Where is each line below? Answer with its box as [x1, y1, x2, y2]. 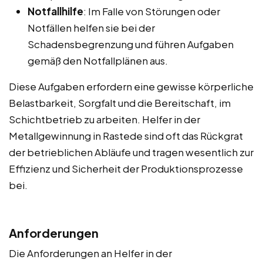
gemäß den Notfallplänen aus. [28, 53, 168, 67]
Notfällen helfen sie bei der [28, 21, 155, 34]
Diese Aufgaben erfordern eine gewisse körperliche [9, 79, 254, 93]
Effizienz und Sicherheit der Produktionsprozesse [9, 161, 243, 175]
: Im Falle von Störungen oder [83, 4, 220, 18]
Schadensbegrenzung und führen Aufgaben [28, 37, 234, 50]
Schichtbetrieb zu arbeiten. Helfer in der [9, 112, 200, 126]
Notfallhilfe [28, 4, 83, 18]
